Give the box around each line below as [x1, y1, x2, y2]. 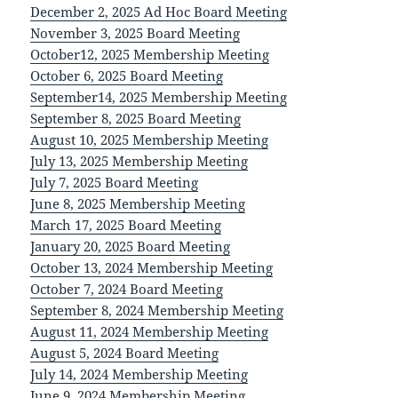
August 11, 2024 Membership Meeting [30, 322, 269, 341]
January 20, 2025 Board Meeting [30, 237, 231, 256]
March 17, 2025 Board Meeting [30, 216, 222, 235]
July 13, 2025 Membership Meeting [30, 152, 249, 171]
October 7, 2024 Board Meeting [30, 280, 224, 298]
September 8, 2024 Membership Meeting [30, 301, 284, 320]
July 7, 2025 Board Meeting [30, 173, 199, 192]
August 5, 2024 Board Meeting [30, 344, 219, 362]
